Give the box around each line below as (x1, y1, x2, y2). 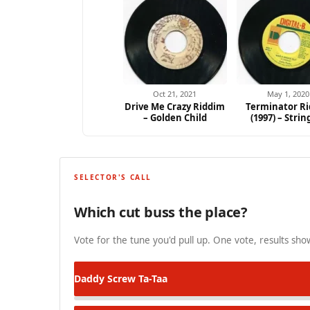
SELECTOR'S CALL (74, 172, 152, 183)
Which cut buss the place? (74, 203, 248, 222)
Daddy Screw (74, 271, 136, 285)
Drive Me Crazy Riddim (125, 100, 226, 113)
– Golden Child (143, 111, 207, 125)
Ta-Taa (136, 271, 168, 285)
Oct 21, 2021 (153, 89, 197, 100)
